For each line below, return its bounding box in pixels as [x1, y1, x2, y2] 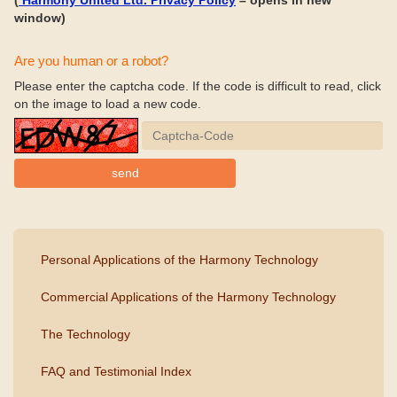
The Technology [41, 327, 130, 341]
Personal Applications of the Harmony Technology [41, 253, 318, 267]
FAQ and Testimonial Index [41, 364, 191, 378]
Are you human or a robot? [14, 53, 168, 68]
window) [14, 11, 66, 25]
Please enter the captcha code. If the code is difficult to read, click [14, 79, 381, 93]
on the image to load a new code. [14, 97, 201, 111]
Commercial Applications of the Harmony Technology [41, 290, 336, 304]
